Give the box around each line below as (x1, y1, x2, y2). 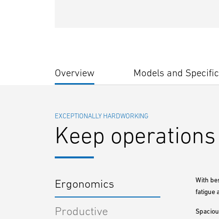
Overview (55, 67, 94, 78)
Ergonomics (55, 177, 114, 190)
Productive (55, 204, 108, 218)
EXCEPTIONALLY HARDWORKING (55, 112, 149, 120)
